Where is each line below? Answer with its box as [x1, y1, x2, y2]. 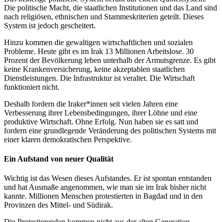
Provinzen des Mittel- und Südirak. [4, 201, 113, 210]
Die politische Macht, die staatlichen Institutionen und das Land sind [4, 3, 217, 12]
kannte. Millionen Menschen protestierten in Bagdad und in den [4, 192, 203, 201]
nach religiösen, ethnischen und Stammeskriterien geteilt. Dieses [4, 12, 204, 21]
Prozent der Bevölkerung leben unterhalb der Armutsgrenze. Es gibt [4, 55, 216, 64]
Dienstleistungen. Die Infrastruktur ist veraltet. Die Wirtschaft [4, 73, 195, 82]
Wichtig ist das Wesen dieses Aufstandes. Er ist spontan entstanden [4, 174, 212, 183]
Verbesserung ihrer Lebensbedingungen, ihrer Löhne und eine [4, 108, 197, 117]
